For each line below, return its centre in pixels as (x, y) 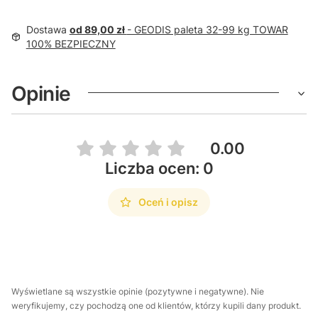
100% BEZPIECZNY (71, 43)
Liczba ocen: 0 (159, 168)
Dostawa (48, 29)
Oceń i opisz (168, 202)
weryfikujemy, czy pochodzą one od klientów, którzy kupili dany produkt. (156, 305)
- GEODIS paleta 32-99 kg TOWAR (207, 29)
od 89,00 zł (98, 29)
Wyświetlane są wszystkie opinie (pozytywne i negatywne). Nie (138, 291)
